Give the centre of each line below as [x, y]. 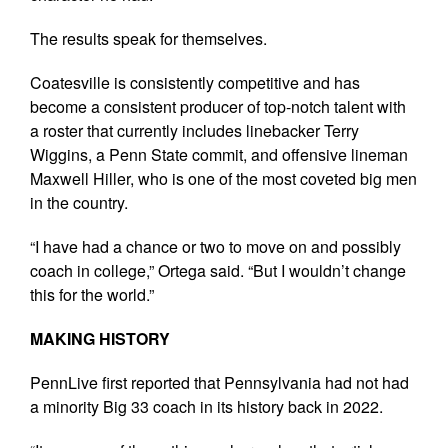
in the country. [79, 202]
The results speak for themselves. [148, 38]
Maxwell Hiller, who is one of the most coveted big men [223, 178]
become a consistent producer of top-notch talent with [218, 106]
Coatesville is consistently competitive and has [195, 82]
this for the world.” [92, 294]
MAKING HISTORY [100, 338]
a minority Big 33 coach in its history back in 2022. [206, 406]
